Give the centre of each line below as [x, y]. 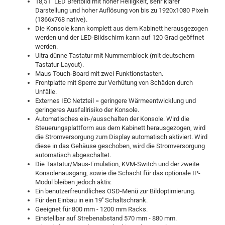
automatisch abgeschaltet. [73, 155]
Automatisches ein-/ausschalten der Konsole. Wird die [112, 119]
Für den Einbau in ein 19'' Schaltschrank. [91, 200]
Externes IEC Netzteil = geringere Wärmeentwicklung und [116, 101]
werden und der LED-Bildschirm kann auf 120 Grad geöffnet [120, 37]
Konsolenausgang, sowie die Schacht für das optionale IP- [118, 173]
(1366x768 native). [61, 19]
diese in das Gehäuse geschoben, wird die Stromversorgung [120, 146]
